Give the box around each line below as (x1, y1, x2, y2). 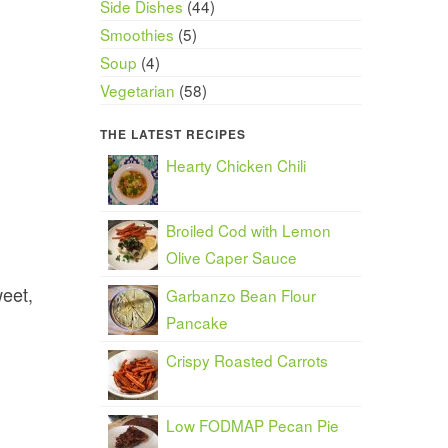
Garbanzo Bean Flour (165, 284, 316, 307)
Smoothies (99, 22, 174, 45)
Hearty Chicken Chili (165, 154, 306, 177)
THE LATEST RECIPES (99, 125, 246, 144)
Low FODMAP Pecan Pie (165, 414, 339, 437)
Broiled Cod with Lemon (165, 219, 331, 242)
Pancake (165, 311, 228, 334)
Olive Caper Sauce (165, 246, 297, 269)
